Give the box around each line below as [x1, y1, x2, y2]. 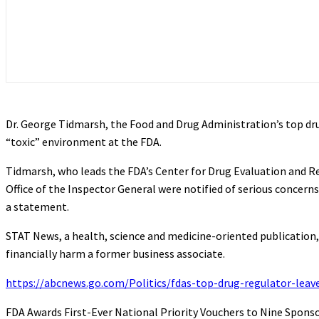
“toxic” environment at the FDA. [6, 134, 162, 149]
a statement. [6, 199, 69, 214]
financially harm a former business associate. [6, 246, 225, 261]
